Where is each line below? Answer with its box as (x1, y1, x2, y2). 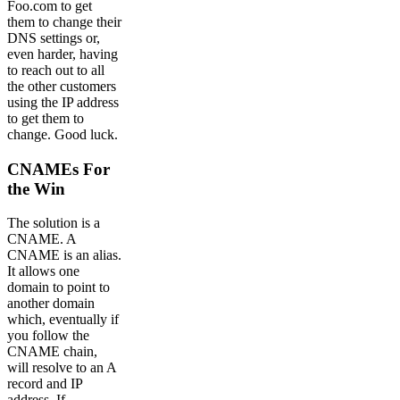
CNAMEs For (7, 159, 110, 179)
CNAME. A (7, 231, 76, 247)
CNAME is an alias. (7, 247, 121, 263)
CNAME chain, (7, 344, 97, 360)
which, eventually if (7, 312, 119, 328)
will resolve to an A (7, 360, 116, 376)
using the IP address (7, 94, 119, 110)
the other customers (7, 78, 116, 94)
